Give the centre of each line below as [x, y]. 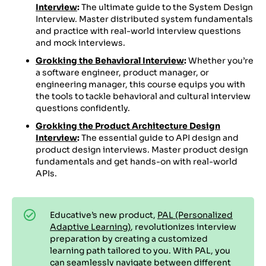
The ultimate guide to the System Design [167, 7]
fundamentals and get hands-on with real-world [137, 161]
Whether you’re [220, 60]
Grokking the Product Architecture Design [128, 126]
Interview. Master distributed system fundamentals [144, 19]
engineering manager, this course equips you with [140, 84]
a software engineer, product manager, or [122, 72]
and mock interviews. [80, 42]
